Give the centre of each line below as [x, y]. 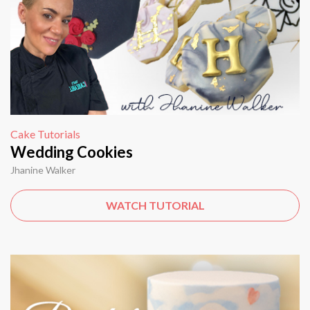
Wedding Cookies [72, 152]
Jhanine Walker [43, 170]
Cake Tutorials [45, 134]
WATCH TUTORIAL [155, 205]
